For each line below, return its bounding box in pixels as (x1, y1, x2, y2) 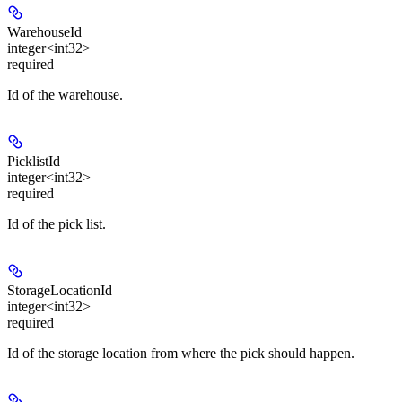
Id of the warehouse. (7, 86, 123, 102)
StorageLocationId (7, 282, 112, 298)
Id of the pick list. (7, 215, 106, 232)
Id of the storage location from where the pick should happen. (7, 345, 354, 361)
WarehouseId (7, 23, 82, 39)
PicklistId (7, 153, 60, 169)
